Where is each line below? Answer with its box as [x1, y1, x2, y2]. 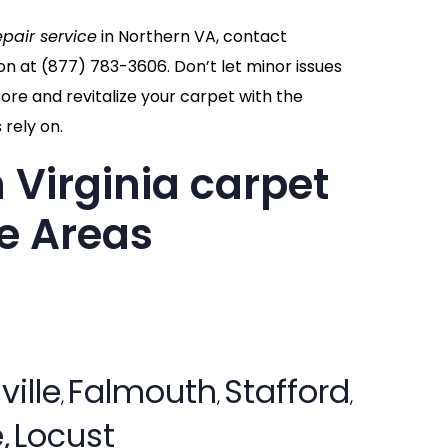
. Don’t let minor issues [166, 55, 342, 79]
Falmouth [67, 369, 217, 415]
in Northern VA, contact [96, 25, 287, 49]
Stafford [223, 369, 350, 415]
